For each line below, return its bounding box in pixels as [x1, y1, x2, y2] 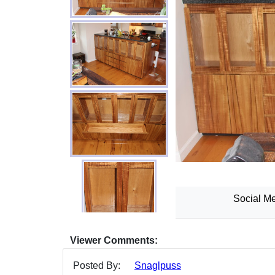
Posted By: [73, 260, 120, 271]
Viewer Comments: [70, 235, 158, 246]
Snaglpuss [134, 260, 181, 271]
